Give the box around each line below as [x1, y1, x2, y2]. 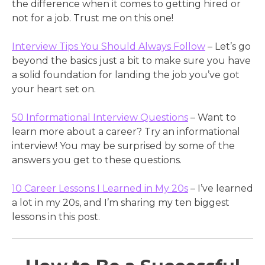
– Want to [188, 112, 236, 124]
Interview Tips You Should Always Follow [12, 41, 205, 53]
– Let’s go [205, 41, 251, 53]
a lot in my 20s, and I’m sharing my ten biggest [12, 197, 230, 209]
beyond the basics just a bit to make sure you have [12, 55, 251, 67]
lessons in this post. [12, 211, 100, 223]
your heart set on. [12, 83, 96, 95]
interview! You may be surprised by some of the [12, 140, 235, 152]
